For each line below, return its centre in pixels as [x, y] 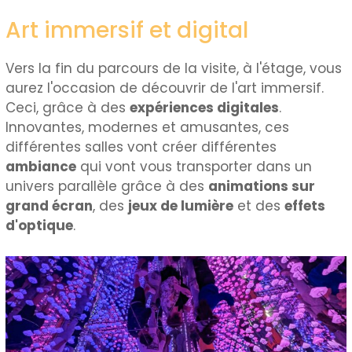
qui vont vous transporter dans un [194, 167]
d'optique [40, 226]
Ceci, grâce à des [68, 108]
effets [305, 206]
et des [259, 206]
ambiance [41, 167]
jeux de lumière [181, 206]
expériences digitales [205, 108]
